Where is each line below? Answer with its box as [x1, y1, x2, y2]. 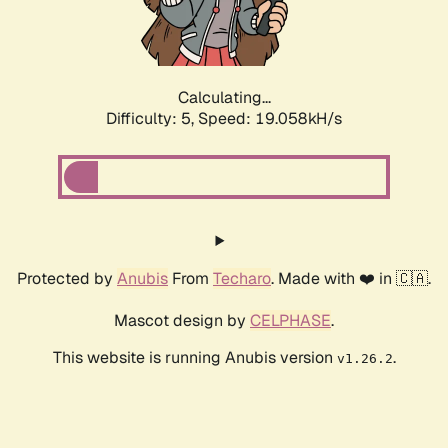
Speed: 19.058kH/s [198, 108, 342, 130]
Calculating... [177, 87, 271, 109]
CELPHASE [250, 310, 331, 332]
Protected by [17, 268, 117, 290]
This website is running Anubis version [52, 347, 337, 369]
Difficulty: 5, [106, 108, 198, 130]
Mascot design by [114, 310, 250, 332]
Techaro [213, 268, 271, 290]
